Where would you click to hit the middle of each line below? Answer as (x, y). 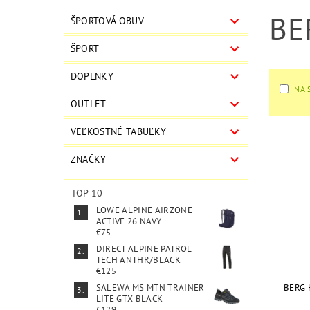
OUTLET (88, 104)
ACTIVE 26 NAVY (129, 221)
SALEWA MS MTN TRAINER (150, 288)
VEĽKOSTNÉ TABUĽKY (118, 132)
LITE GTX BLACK (129, 299)
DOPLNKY (92, 76)
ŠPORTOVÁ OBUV (107, 21)
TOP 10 (87, 193)
